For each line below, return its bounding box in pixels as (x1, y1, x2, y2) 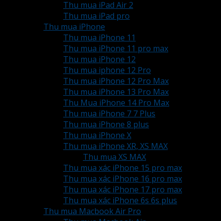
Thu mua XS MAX (83, 151, 146, 163)
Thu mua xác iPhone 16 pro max (63, 173, 182, 184)
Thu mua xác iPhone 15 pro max (63, 162, 182, 174)
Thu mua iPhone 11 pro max (63, 43, 168, 54)
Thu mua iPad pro (63, 10, 130, 22)
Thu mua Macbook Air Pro (43, 206, 141, 217)
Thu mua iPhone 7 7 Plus (63, 108, 155, 119)
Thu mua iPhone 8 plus (63, 119, 149, 130)
